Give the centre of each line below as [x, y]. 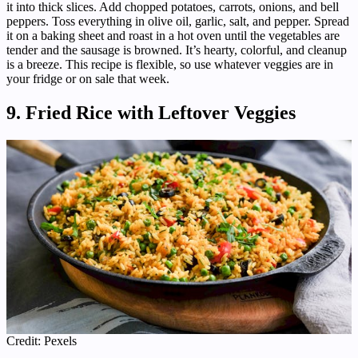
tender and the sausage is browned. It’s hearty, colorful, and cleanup [177, 50]
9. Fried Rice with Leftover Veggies [151, 112]
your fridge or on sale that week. [88, 78]
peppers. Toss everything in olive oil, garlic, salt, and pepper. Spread [178, 21]
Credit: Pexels [42, 340]
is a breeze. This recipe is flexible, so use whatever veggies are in [170, 64]
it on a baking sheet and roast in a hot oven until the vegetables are [173, 35]
